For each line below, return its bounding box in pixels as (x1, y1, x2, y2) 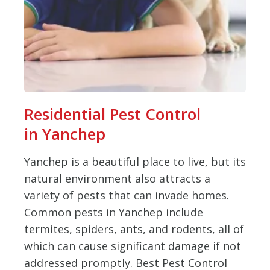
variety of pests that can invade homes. (24, 188, 229, 202)
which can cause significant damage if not (24, 239, 241, 253)
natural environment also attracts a (24, 171, 210, 186)
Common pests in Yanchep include (24, 205, 203, 219)
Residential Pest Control (24, 103, 201, 125)
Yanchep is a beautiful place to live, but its (24, 154, 246, 169)
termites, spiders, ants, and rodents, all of (24, 222, 244, 236)
